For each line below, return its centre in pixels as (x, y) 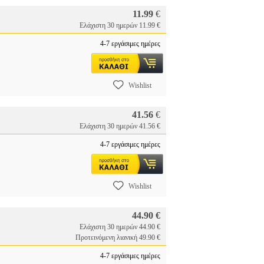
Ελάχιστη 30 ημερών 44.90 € (120, 227)
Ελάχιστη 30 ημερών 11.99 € (120, 25)
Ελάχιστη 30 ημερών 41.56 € (120, 126)
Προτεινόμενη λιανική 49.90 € (118, 237)
